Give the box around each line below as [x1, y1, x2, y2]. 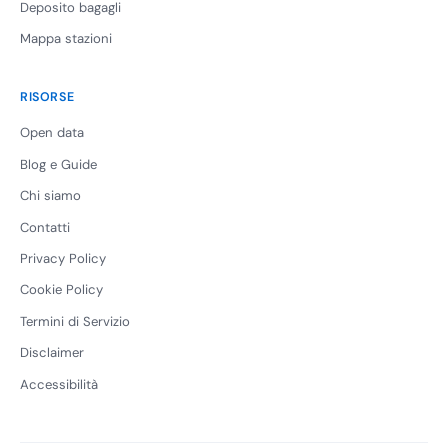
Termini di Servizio [20, 312, 130, 330]
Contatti [20, 218, 70, 236]
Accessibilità [20, 375, 98, 393]
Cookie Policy [20, 281, 103, 299]
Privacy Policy [20, 249, 106, 267]
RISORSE [20, 89, 75, 106]
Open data [20, 124, 84, 142]
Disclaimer [20, 344, 84, 362]
